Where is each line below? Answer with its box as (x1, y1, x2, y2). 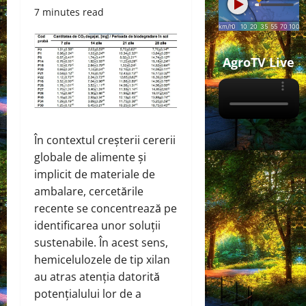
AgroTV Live (223, 54, 295, 70)
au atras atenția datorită (34, 269, 160, 285)
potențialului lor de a (34, 286, 141, 302)
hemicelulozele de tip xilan (34, 252, 170, 268)
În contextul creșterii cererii (34, 133, 176, 148)
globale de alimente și (34, 150, 146, 165)
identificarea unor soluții (34, 218, 161, 234)
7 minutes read (34, 5, 104, 18)
